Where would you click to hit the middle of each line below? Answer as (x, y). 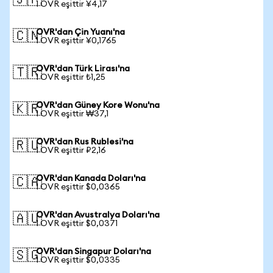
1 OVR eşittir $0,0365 (78, 187)
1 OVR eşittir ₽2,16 (71, 151)
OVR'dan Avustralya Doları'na (98, 215)
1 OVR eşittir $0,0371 (77, 224)
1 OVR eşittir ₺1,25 (71, 77)
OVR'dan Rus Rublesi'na (85, 142)
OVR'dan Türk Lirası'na (83, 69)
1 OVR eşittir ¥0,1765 (76, 41)
